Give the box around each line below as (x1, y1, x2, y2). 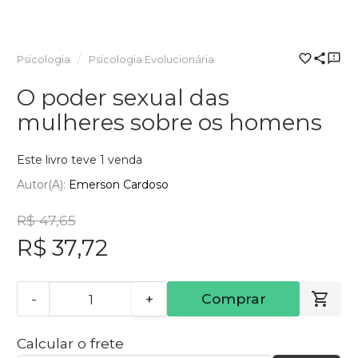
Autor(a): (17, 177, 69, 193)
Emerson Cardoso (69, 177, 169, 193)
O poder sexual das (17, 83, 229, 111)
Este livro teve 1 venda (17, 152, 142, 167)
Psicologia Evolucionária (88, 53, 214, 66)
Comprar (201, 290, 266, 308)
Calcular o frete (17, 335, 124, 352)
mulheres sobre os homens (17, 108, 322, 136)
